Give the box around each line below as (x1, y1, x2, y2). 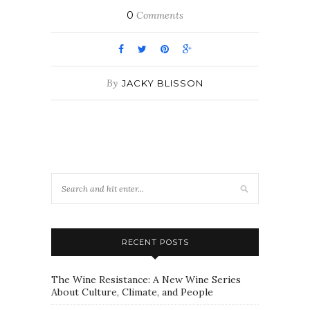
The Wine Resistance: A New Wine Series (51, 273, 241, 286)
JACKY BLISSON (122, 77, 203, 89)
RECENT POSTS (121, 237, 189, 248)
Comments (134, 9, 183, 22)
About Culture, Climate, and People (51, 286, 213, 299)
